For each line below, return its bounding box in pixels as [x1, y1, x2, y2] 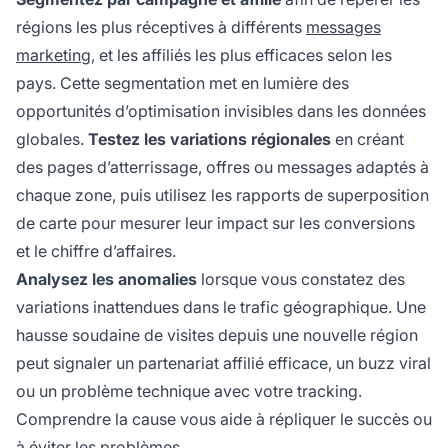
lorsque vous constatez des [197, 269, 405, 290]
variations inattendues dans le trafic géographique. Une [16, 297, 426, 318]
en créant [331, 129, 404, 150]
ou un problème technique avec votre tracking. [16, 381, 362, 402]
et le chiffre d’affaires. [16, 241, 176, 262]
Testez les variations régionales [88, 129, 331, 150]
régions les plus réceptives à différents [16, 17, 306, 38]
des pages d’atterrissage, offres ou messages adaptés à [16, 157, 429, 178]
